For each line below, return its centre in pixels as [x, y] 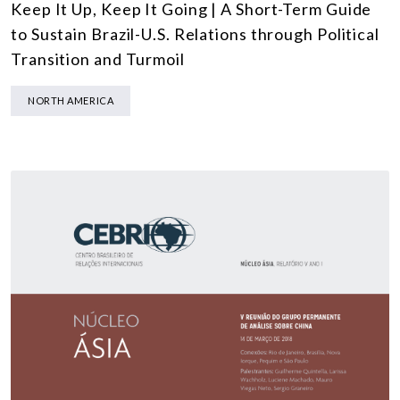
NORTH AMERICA [71, 101]
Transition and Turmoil [98, 59]
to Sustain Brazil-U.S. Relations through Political [195, 34]
